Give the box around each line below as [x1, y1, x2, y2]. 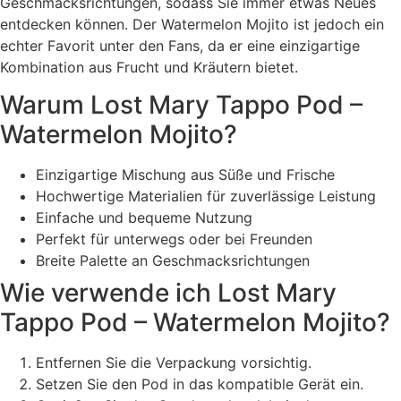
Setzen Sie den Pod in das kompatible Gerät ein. [36, 375, 363, 394]
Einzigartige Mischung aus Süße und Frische [36, 166, 335, 184]
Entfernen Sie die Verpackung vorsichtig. [36, 354, 311, 372]
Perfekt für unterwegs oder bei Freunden [36, 230, 312, 249]
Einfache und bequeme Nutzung [36, 209, 252, 227]
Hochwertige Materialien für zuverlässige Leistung [36, 187, 376, 206]
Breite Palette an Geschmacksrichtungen [36, 252, 310, 270]
